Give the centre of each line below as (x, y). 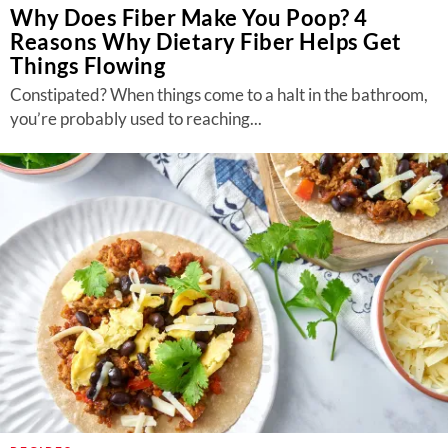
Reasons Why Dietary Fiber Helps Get (206, 41)
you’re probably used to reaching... (136, 118)
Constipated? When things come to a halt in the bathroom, (219, 94)
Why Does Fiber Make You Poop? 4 (189, 17)
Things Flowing (87, 65)
